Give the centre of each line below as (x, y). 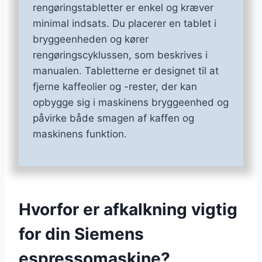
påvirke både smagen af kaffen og (113, 118)
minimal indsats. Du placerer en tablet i (125, 24)
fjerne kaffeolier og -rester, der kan (115, 87)
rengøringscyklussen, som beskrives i (120, 55)
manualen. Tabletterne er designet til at (126, 71)
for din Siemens (81, 234)
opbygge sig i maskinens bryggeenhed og (131, 103)
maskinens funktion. (80, 134)
